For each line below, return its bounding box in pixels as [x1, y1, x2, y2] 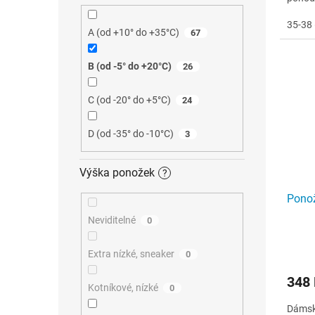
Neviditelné [87, 214, 136, 226]
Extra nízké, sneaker [87, 248, 174, 260]
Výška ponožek [79, 166, 155, 180]
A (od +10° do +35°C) [87, 26, 179, 38]
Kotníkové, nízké [87, 282, 158, 294]
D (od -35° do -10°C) [87, 127, 174, 139]
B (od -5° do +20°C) [87, 60, 172, 72]
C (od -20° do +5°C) [87, 94, 171, 105]
